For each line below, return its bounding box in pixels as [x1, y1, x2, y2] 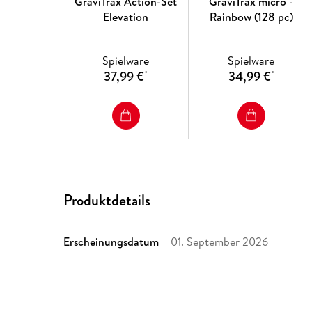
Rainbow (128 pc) [209, 9, 293, 25]
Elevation [103, 9, 149, 25]
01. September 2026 [171, 233, 269, 249]
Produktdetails [63, 189, 151, 211]
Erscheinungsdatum [63, 233, 159, 249]
